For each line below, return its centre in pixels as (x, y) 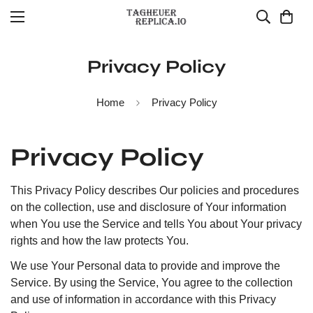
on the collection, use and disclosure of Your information (148, 207)
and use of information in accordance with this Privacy (143, 299)
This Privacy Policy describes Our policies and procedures (155, 190)
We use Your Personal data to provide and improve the (145, 266)
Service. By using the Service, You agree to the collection (152, 283)
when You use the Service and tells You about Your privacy (156, 224)
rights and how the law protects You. (100, 241)
